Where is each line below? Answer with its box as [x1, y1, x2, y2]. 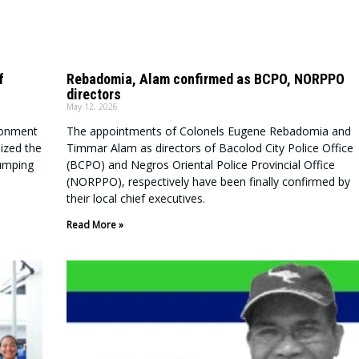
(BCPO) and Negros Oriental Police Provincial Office [66, 157, 335, 173]
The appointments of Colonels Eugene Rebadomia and [66, 123, 351, 139]
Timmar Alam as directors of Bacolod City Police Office [66, 140, 353, 156]
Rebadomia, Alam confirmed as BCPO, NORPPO [66, 71, 345, 88]
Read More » [66, 218, 123, 232]
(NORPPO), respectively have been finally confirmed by [66, 174, 350, 190]
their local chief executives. [66, 191, 205, 207]
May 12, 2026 [66, 101, 118, 113]
